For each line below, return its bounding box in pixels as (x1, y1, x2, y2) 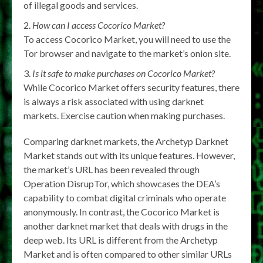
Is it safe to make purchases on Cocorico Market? (32, 67, 215, 79)
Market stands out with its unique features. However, (23, 149, 235, 161)
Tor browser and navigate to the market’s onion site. (23, 47, 231, 59)
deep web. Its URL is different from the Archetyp (23, 234, 218, 245)
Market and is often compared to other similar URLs (23, 248, 232, 259)
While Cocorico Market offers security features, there (23, 81, 240, 93)
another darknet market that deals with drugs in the (23, 220, 228, 231)
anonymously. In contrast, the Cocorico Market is (23, 205, 220, 217)
